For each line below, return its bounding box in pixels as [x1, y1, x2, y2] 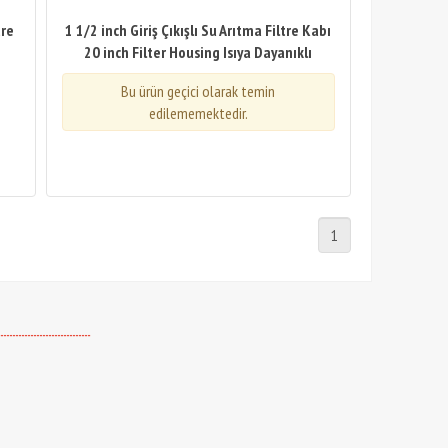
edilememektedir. [148, 103, 248, 123]
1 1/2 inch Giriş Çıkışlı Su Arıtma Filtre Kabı [65, 20, 332, 40]
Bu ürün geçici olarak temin [121, 81, 276, 101]
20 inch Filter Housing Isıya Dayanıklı [84, 42, 313, 62]
